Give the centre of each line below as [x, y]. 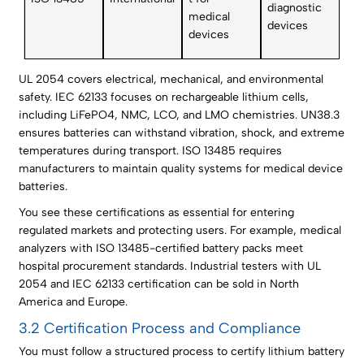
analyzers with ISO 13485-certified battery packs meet [161, 249]
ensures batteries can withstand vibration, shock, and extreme [182, 133]
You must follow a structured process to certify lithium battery [182, 352]
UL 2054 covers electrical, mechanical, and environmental [171, 80]
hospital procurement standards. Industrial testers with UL [170, 266]
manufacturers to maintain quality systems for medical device [181, 169]
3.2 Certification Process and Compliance [160, 329]
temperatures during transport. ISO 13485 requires [151, 151]
